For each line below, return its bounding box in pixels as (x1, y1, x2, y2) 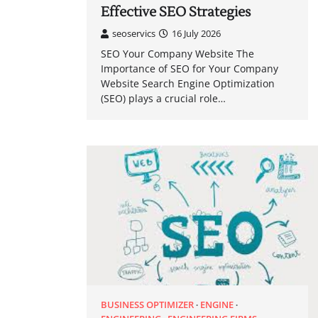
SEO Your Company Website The (101, 47, 254, 61)
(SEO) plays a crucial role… (101, 92, 226, 106)
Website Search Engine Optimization (101, 77, 275, 91)
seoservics (112, 27, 155, 40)
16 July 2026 (172, 27, 221, 40)
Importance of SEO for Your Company (101, 62, 278, 76)
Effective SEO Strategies (101, 4, 251, 21)
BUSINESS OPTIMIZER (101, 297, 194, 311)
